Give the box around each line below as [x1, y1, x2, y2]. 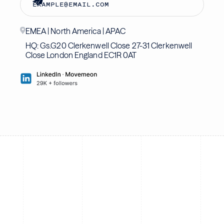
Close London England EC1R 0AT [25, 49, 137, 60]
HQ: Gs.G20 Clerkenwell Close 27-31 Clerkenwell [25, 40, 192, 50]
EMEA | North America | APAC [25, 25, 126, 36]
